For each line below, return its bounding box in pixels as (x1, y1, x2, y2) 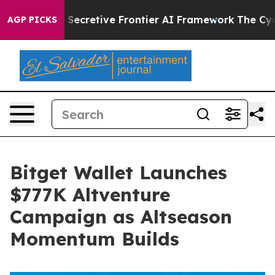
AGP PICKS (7, 14, 57, 25)
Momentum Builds (10, 227, 179, 250)
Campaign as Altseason (10, 205, 232, 228)
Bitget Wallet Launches (10, 161, 227, 184)
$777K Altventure (10, 183, 170, 206)
